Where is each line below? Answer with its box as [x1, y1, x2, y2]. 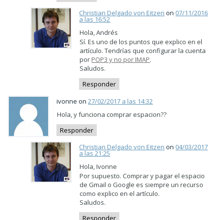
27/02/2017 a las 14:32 [88, 96, 153, 106]
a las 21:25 [79, 149, 110, 158]
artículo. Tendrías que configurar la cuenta [80, 46, 206, 55]
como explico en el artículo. [80, 189, 160, 198]
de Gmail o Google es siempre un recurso [80, 180, 204, 189]
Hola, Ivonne [80, 162, 117, 171]
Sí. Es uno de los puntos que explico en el [80, 37, 203, 46]
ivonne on [56, 96, 88, 106]
